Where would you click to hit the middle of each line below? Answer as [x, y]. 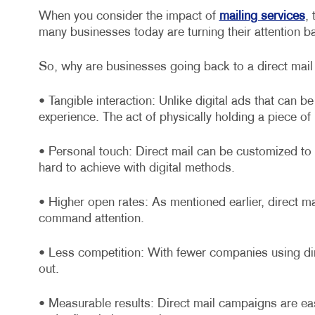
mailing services [262, 17]
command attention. [91, 219]
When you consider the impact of [129, 17]
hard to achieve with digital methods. [136, 169]
